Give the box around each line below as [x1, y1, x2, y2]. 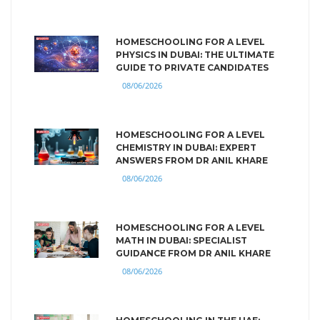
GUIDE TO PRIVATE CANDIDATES [116, 61, 269, 73]
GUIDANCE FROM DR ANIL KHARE [116, 247, 271, 259]
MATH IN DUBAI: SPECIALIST [116, 234, 247, 246]
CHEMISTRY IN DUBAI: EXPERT [116, 141, 256, 153]
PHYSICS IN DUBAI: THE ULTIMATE [116, 49, 274, 60]
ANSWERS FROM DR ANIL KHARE [116, 154, 268, 166]
